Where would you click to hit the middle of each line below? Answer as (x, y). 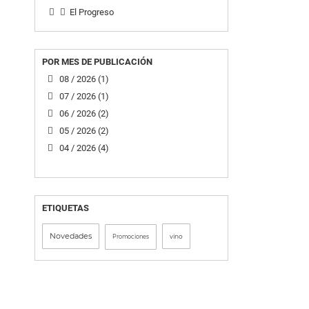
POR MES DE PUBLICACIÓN (97, 62)
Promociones (131, 237)
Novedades (71, 236)
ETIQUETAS (66, 208)
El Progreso (92, 12)
